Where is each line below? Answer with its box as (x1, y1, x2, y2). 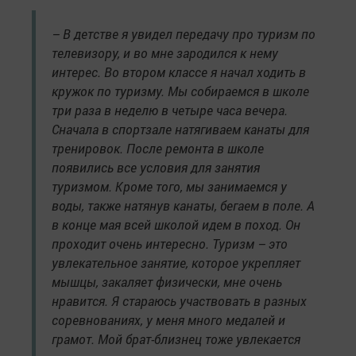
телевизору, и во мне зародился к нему (52, 44, 278, 62)
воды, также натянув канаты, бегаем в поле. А (52, 197, 315, 215)
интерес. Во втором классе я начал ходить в (52, 64, 306, 81)
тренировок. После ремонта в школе (52, 140, 264, 157)
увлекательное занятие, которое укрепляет (52, 254, 300, 272)
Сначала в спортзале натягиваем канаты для (52, 121, 309, 138)
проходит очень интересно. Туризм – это (52, 235, 288, 253)
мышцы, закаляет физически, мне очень (52, 273, 282, 291)
